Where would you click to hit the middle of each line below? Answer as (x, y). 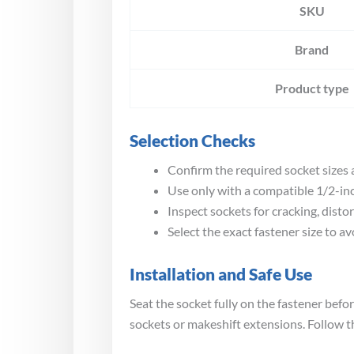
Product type (312, 88)
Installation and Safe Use (221, 273)
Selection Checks (192, 140)
